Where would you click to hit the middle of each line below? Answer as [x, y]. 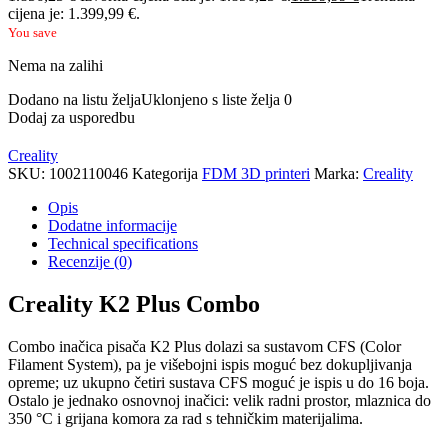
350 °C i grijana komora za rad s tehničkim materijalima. [185, 418]
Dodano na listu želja [74, 99]
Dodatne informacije [112, 225]
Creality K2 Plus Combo [134, 303]
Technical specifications [123, 243]
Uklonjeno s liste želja [210, 99]
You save [32, 32]
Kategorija [167, 173]
